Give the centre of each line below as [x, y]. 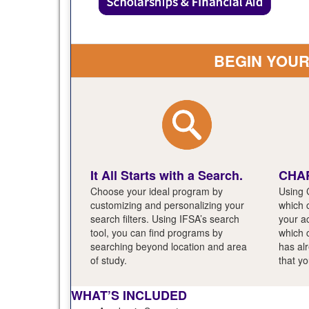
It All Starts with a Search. [167, 175]
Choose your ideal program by [157, 191]
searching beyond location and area [169, 246]
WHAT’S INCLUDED [129, 295]
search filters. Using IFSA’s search [165, 218]
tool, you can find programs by [157, 232]
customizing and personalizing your [167, 205]
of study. [110, 260]
